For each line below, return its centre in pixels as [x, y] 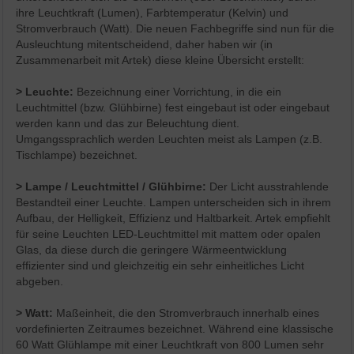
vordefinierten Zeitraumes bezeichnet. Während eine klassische [175, 329]
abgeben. [40, 282]
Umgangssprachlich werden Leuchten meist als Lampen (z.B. [169, 139]
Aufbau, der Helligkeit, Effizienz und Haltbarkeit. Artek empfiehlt [173, 218]
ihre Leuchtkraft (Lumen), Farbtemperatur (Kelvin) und [153, 13]
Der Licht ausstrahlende [269, 187]
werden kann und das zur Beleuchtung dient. [128, 124]
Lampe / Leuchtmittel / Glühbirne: [118, 187]
